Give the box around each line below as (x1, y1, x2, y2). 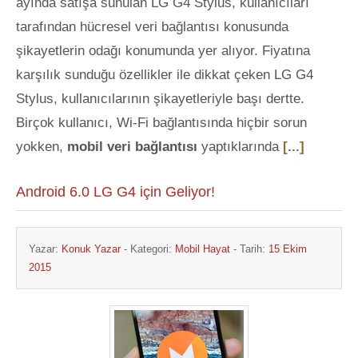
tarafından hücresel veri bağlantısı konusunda (16, 19, 288, 34)
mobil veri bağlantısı (67, 139, 197, 154)
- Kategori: (121, 243, 175, 255)
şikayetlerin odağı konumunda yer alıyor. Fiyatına (16, 43, 310, 58)
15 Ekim (268, 243, 307, 255)
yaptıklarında (197, 139, 283, 154)
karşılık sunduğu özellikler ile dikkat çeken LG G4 (16, 67, 313, 82)
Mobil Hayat (175, 243, 230, 255)
